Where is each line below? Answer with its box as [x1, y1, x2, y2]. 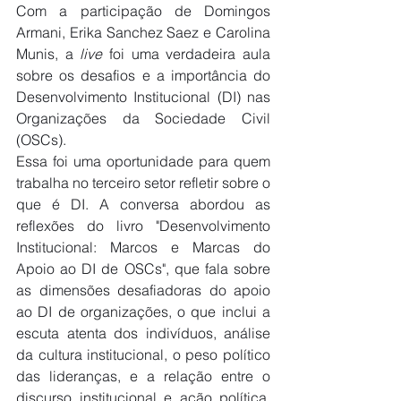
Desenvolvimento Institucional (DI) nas [16, 87, 270, 106]
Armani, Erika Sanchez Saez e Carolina [16, 22, 270, 41]
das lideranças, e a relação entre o [16, 366, 270, 385]
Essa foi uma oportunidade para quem [16, 151, 270, 170]
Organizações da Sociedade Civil [16, 108, 270, 127]
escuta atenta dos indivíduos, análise [16, 323, 270, 342]
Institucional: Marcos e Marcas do [16, 237, 270, 256]
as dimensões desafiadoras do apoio [16, 280, 270, 299]
